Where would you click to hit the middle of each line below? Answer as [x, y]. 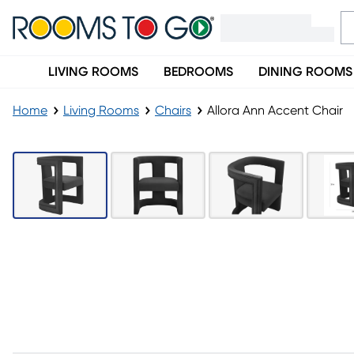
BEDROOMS [198, 72]
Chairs [173, 111]
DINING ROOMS [305, 72]
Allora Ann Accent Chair [275, 111]
